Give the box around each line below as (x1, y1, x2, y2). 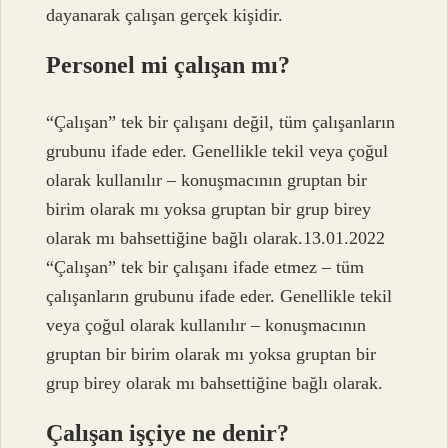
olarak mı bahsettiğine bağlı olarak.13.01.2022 (46, 227, 386, 248)
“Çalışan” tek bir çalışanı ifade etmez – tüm (46, 256, 365, 277)
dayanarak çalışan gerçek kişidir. (46, 5, 284, 26)
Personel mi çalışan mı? (46, 52, 291, 79)
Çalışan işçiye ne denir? (46, 419, 290, 446)
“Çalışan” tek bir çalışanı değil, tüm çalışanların (46, 111, 396, 132)
